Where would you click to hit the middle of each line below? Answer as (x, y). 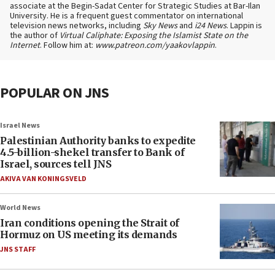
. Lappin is (244, 26)
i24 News (211, 26)
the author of (35, 36)
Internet (25, 46)
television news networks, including (76, 26)
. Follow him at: (68, 46)
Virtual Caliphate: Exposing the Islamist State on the (154, 36)
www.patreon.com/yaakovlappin (155, 46)
